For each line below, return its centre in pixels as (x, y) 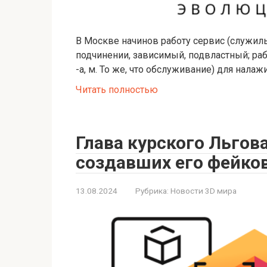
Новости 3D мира (204, 190)
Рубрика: (152, 190)
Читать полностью (117, 89)
